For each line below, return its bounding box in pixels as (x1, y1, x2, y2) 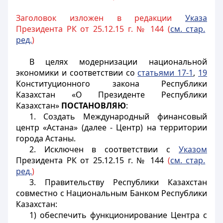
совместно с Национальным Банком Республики (16, 188, 207, 199)
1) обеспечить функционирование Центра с (29, 210, 207, 221)
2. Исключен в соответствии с (29, 144, 179, 155)
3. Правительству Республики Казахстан (29, 177, 207, 188)
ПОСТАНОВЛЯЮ (61, 100, 126, 111)
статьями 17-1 (137, 67, 194, 78)
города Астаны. (16, 133, 76, 144)
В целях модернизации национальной (29, 56, 207, 67)
